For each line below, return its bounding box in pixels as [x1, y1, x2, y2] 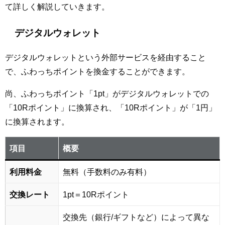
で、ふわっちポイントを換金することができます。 [5, 67, 190, 76]
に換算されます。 [5, 118, 69, 126]
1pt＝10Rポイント [63, 190, 129, 199]
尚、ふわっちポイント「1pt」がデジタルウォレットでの [5, 89, 209, 98]
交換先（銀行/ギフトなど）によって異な [63, 213, 209, 221]
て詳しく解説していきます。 [5, 2, 109, 11]
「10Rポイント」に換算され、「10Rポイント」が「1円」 [5, 103, 216, 112]
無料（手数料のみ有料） [63, 168, 151, 176]
